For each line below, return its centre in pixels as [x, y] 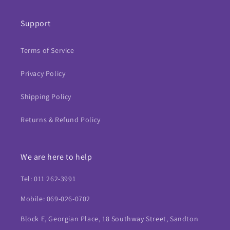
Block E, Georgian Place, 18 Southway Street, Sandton [110, 219]
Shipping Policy [46, 97]
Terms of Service [47, 50]
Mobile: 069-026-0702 [55, 199]
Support [36, 23]
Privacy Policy [43, 73]
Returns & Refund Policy [61, 120]
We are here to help [56, 157]
